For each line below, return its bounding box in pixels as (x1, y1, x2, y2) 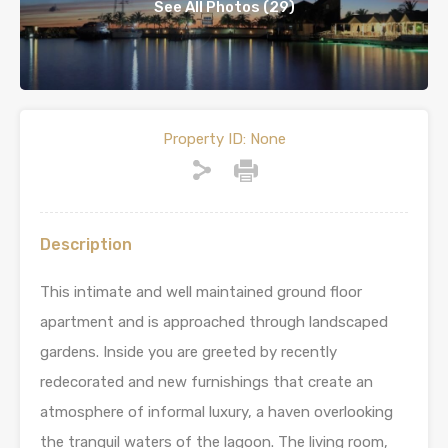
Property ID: (162, 130, 246, 148)
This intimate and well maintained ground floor (40, 283, 362, 301)
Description (40, 235, 132, 254)
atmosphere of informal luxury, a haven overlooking (40, 403, 393, 421)
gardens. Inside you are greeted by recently (40, 343, 337, 361)
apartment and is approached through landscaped (40, 313, 388, 331)
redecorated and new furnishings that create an (40, 373, 373, 391)
